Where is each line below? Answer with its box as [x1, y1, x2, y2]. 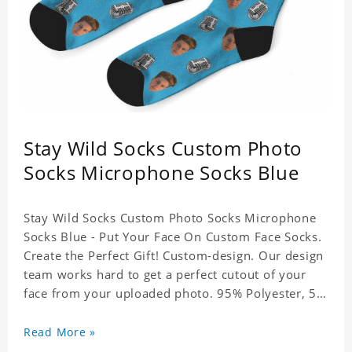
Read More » [24, 324, 96, 340]
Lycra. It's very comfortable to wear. [24, 304, 238, 321]
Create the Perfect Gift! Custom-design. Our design [24, 247, 324, 264]
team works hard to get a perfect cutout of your [24, 266, 306, 283]
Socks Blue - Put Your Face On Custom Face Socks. [24, 229, 322, 245]
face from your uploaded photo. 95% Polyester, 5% [24, 285, 327, 302]
